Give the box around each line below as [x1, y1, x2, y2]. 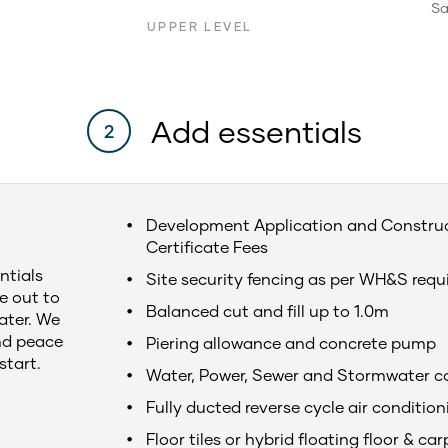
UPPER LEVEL [147, 19, 253, 34]
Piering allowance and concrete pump [145, 333, 436, 352]
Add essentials [150, 113, 362, 149]
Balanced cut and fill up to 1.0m [145, 301, 389, 320]
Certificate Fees [145, 237, 268, 256]
